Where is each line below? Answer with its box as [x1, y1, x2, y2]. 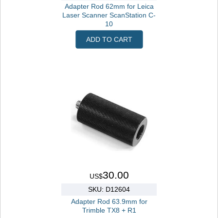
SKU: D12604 [88, 185, 130, 193]
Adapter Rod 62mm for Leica [64, 2, 154, 11]
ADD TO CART [86, 35, 132, 43]
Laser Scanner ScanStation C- [62, 11, 156, 19]
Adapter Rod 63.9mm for [71, 198, 147, 205]
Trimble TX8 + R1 [82, 206, 136, 214]
